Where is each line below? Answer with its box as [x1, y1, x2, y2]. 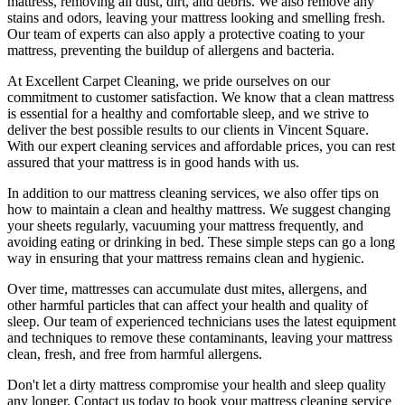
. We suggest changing [262, 201, 391, 217]
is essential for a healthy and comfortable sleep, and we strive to [7, 105, 369, 121]
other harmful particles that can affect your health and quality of [7, 297, 368, 313]
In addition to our [7, 184, 109, 201]
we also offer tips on [259, 184, 379, 201]
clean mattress [315, 89, 394, 105]
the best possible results [50, 121, 183, 137]
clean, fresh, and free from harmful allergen [7, 345, 253, 362]
